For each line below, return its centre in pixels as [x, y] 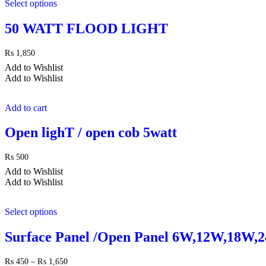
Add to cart [26, 107]
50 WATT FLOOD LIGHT [86, 28]
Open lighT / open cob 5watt [91, 133]
